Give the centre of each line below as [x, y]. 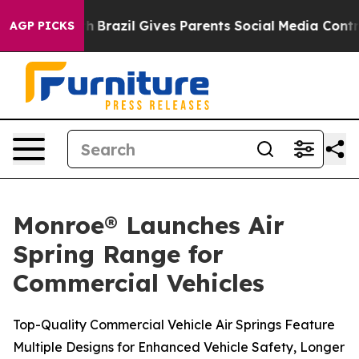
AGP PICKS [42, 26]
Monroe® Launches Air [149, 225]
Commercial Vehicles [139, 283]
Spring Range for [118, 254]
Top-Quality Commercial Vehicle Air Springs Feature [174, 325]
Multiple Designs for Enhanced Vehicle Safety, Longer [179, 347]
